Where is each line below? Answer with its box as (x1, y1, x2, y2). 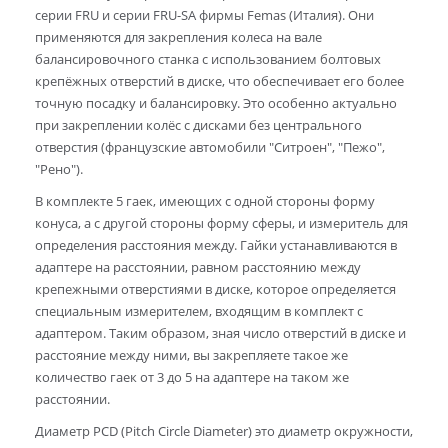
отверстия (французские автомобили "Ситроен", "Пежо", (35, 138, 385, 157)
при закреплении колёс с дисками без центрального (35, 116, 362, 135)
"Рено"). (35, 160, 83, 179)
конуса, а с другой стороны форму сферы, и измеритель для (35, 214, 408, 233)
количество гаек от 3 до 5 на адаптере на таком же (35, 368, 349, 387)
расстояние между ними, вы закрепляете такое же (35, 346, 348, 365)
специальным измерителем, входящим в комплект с (35, 302, 363, 321)
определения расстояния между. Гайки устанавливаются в (35, 236, 397, 255)
